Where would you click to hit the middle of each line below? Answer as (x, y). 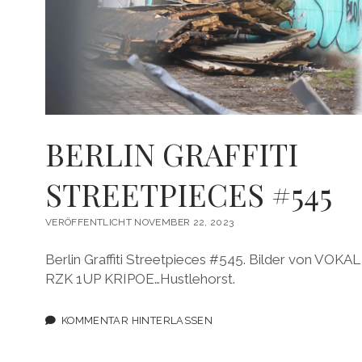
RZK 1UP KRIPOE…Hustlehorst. (140, 279)
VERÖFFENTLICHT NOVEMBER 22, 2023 (140, 222)
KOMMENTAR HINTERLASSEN (137, 320)
